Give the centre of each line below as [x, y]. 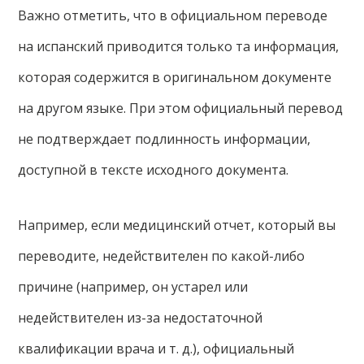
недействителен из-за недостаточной [141, 318]
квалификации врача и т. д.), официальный [156, 349]
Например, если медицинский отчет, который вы [177, 225]
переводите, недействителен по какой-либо [162, 256]
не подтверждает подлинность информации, [165, 139]
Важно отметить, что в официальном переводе [173, 16]
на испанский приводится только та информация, [179, 47]
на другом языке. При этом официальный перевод [181, 108]
